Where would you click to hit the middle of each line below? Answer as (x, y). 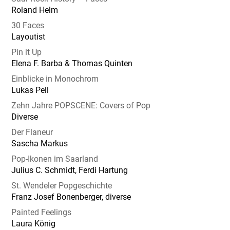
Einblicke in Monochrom (55, 79)
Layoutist (28, 37)
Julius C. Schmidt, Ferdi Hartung (70, 170)
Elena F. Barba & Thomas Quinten (72, 63)
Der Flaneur (32, 132)
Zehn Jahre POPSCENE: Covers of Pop (81, 106)
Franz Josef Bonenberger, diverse (71, 197)
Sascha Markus (40, 143)
